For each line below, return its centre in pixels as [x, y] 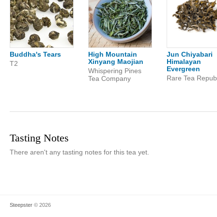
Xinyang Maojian [116, 62]
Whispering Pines [115, 71]
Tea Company [109, 78]
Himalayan [184, 62]
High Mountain [113, 54]
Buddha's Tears [35, 54]
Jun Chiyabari [190, 54]
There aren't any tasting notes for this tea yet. [79, 152]
